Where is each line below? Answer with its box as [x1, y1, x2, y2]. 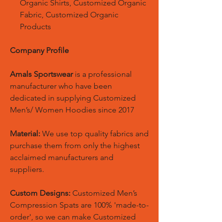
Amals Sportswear [10, 69, 73, 79]
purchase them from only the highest [10, 141, 140, 150]
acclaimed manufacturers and [10, 153, 113, 162]
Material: [10, 129, 40, 138]
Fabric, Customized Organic [20, 10, 118, 19]
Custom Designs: [10, 188, 70, 198]
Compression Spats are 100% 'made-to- [10, 200, 149, 210]
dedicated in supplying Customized [10, 93, 136, 103]
